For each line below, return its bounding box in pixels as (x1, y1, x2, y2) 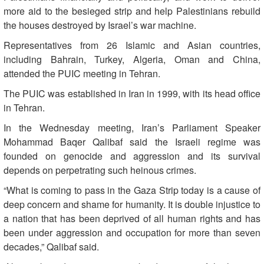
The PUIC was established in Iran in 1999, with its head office (4, 86, 260, 100)
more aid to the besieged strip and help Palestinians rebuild (4, 4, 260, 18)
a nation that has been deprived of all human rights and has (4, 211, 260, 225)
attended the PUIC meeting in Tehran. (4, 66, 160, 80)
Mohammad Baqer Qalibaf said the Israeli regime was (4, 134, 260, 148)
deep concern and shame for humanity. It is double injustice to (4, 197, 260, 211)
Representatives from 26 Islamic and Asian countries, (4, 38, 260, 52)
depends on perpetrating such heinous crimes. (4, 163, 196, 177)
